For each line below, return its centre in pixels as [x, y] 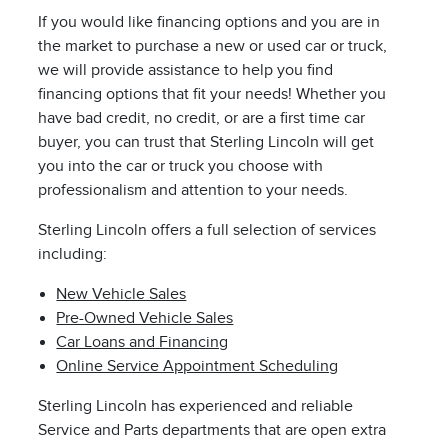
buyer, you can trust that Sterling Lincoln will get [206, 142]
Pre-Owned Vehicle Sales [145, 318]
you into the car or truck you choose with [181, 166]
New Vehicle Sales [121, 294]
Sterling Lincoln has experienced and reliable [196, 406]
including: [73, 254]
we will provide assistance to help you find [186, 70]
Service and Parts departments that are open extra [212, 430]
